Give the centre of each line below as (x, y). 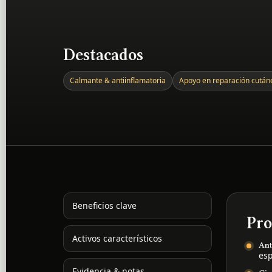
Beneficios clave (105, 206)
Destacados (104, 54)
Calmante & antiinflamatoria (118, 80)
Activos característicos (117, 239)
